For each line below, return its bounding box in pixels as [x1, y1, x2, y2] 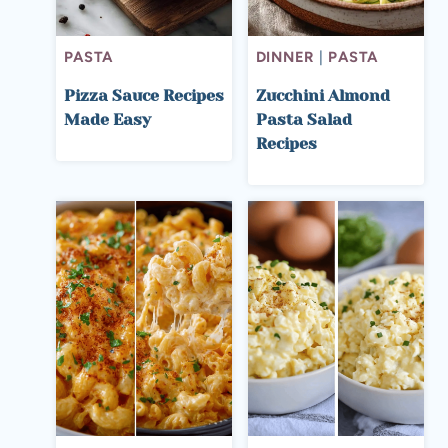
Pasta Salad [255, 110, 352, 130]
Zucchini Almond [255, 86, 390, 106]
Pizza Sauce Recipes [63, 86, 224, 106]
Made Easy [63, 110, 151, 130]
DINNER [255, 47, 315, 66]
